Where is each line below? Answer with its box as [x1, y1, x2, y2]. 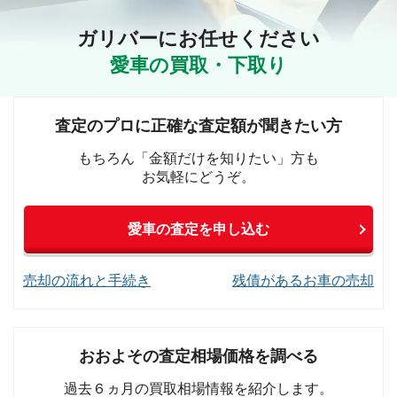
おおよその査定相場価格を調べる [79, 346, 318, 365]
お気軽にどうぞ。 [142, 168, 255, 184]
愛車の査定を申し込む [128, 222, 269, 237]
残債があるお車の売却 [232, 272, 374, 288]
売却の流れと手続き [23, 272, 151, 288]
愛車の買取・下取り [110, 53, 287, 76]
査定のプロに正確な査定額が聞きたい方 [55, 116, 342, 135]
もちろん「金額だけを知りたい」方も [78, 150, 319, 166]
